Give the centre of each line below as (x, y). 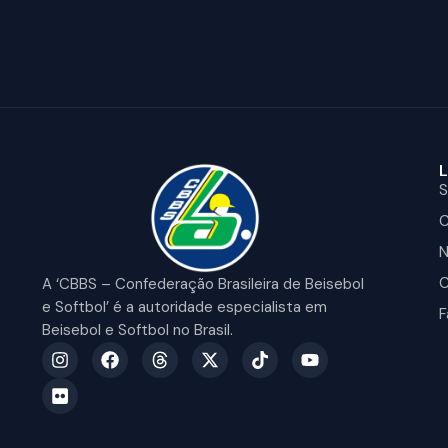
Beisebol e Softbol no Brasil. (137, 330)
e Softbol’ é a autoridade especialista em (184, 307)
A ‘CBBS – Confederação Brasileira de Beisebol (203, 284)
